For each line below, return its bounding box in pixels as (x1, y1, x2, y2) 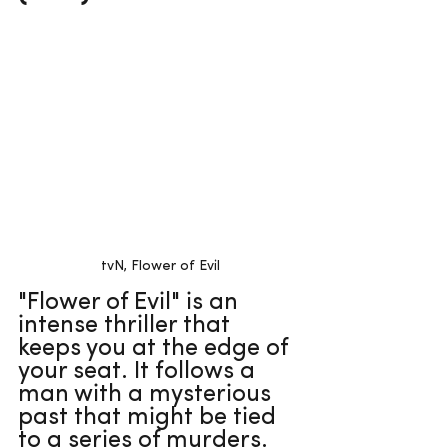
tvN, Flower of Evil (100, 258, 220, 274)
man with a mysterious (18, 382, 277, 407)
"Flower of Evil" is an (18, 290, 244, 315)
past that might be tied (18, 405, 282, 430)
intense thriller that (18, 313, 236, 338)
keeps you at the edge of (18, 336, 294, 361)
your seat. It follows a (18, 359, 261, 384)
